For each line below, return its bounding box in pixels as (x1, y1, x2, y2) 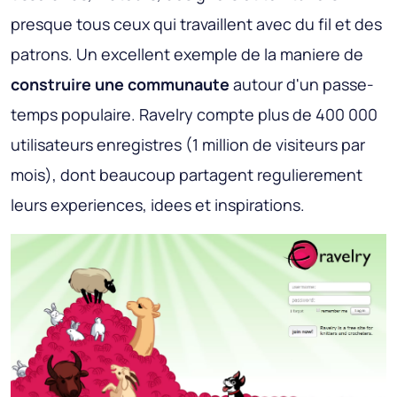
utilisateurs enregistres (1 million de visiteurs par (11, 133, 365, 155)
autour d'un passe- (230, 73, 374, 95)
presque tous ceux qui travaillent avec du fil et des (11, 12, 382, 35)
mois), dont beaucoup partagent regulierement (11, 163, 362, 185)
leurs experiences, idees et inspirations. (11, 193, 305, 215)
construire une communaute (11, 73, 230, 95)
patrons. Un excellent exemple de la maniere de (11, 43, 363, 65)
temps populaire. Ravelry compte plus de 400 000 (11, 103, 378, 125)
